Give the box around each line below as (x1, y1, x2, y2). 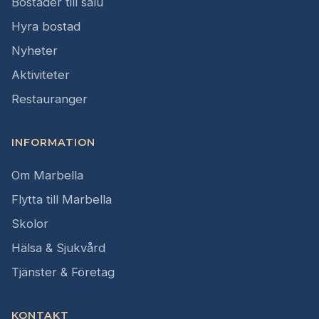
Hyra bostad (11, 19, 80, 34)
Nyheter (11, 43, 58, 58)
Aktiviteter (11, 68, 70, 83)
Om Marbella (11, 168, 83, 183)
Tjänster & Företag (11, 265, 115, 280)
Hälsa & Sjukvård (11, 241, 105, 256)
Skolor (11, 216, 48, 231)
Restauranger (11, 92, 88, 107)
